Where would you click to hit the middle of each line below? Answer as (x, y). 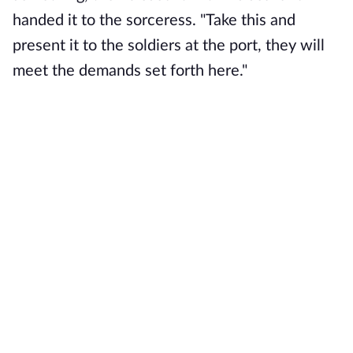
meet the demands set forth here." (130, 71)
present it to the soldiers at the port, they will (169, 46)
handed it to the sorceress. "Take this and (154, 20)
